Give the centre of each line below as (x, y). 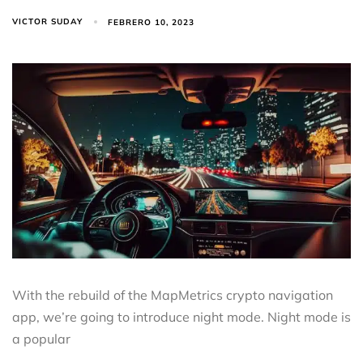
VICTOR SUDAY (47, 22)
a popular (41, 339)
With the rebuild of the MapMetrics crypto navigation (173, 295)
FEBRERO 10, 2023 (152, 22)
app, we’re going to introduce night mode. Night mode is (181, 317)
